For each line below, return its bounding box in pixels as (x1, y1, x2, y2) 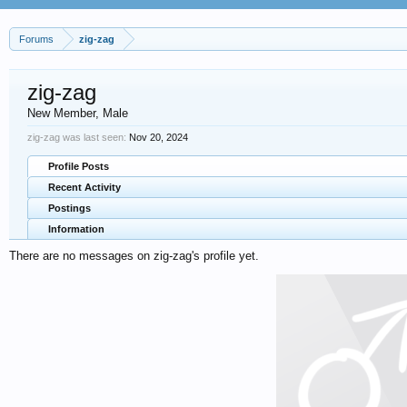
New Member (27, 106, 95, 120)
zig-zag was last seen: (27, 132, 126, 143)
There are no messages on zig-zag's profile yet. (9, 249, 259, 263)
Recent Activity (48, 182, 121, 193)
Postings (48, 203, 91, 213)
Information (48, 223, 104, 234)
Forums (19, 34, 54, 45)
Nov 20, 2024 (129, 132, 188, 143)
